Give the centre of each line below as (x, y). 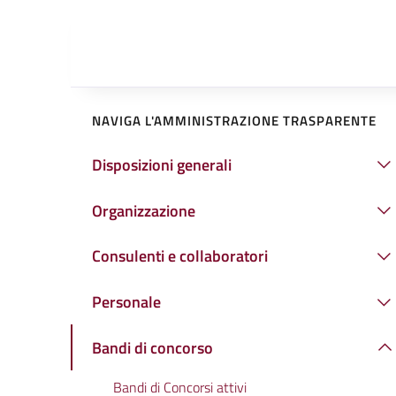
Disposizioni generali (162, 164)
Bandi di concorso (152, 347)
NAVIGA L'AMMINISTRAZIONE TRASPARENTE (234, 120)
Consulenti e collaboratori (180, 256)
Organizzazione (144, 210)
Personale (126, 302)
